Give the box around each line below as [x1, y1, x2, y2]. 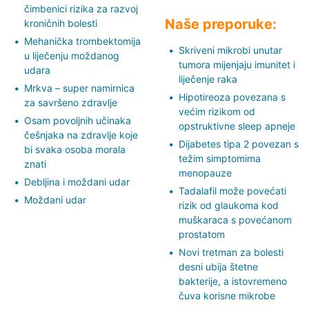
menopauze [179, 166, 232, 179]
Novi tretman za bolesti [179, 246, 283, 258]
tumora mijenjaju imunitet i [179, 58, 295, 70]
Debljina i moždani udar [24, 175, 130, 188]
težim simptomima [179, 152, 261, 164]
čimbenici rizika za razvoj [24, 2, 138, 14]
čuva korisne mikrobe [179, 289, 275, 301]
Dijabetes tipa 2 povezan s [179, 137, 299, 150]
